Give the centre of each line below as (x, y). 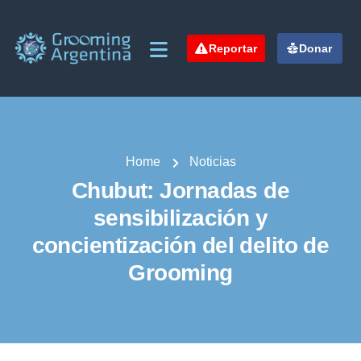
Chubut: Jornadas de (180, 191)
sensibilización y (180, 218)
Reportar (233, 48)
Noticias (212, 162)
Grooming (180, 273)
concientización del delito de (180, 245)
